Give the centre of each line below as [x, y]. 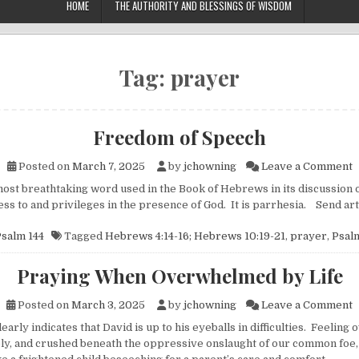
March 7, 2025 [108, 166]
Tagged [83, 236]
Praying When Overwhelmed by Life [179, 276]
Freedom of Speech [179, 137]
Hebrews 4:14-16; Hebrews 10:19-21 [195, 236]
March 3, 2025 [108, 305]
